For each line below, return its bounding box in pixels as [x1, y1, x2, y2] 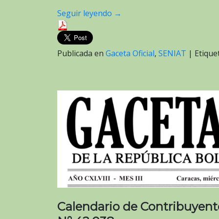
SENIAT [158, 48, 186, 59]
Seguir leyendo [57, 7, 114, 19]
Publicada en [57, 48, 106, 59]
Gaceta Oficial [106, 48, 154, 59]
